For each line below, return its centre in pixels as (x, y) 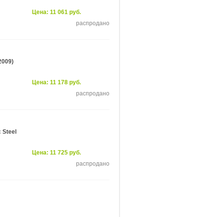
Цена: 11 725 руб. (56, 153)
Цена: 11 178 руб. (56, 82)
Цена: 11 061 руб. (56, 12)
